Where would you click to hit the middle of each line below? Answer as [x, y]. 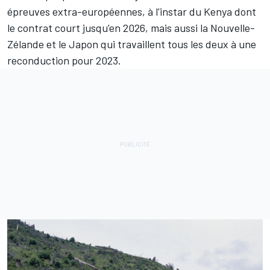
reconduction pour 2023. [64, 61]
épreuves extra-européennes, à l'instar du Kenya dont [132, 12]
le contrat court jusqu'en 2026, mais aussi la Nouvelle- [131, 28]
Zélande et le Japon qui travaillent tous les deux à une [132, 44]
